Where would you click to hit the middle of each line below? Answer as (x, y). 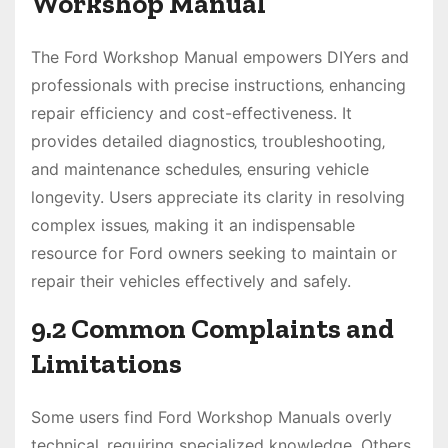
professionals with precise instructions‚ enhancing (218, 85)
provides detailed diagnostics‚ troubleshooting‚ (208, 141)
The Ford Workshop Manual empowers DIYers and (220, 57)
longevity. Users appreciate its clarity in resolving (218, 197)
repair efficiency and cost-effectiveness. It (191, 113)
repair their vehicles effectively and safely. (191, 281)
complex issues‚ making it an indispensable (193, 225)
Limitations (106, 364)
